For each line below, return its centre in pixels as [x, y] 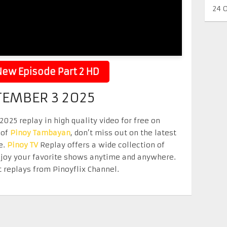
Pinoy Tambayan [40, 133]
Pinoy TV [23, 145]
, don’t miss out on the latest [123, 133]
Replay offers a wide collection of [101, 145]
